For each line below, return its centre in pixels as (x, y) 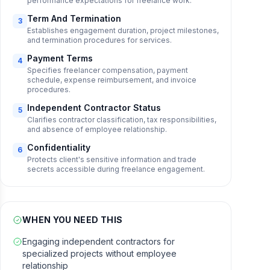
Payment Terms (60, 58)
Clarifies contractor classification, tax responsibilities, (122, 120)
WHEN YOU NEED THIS (73, 220)
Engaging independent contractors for (99, 241)
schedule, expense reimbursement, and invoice (112, 80)
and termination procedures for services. (99, 40)
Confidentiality (59, 147)
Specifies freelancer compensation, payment (108, 70)
